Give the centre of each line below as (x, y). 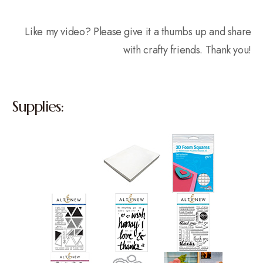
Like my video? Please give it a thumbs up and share (138, 31)
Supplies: (38, 106)
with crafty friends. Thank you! (187, 50)
